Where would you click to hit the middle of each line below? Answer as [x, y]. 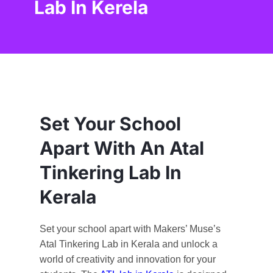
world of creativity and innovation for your [127, 259]
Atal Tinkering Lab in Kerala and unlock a [128, 244]
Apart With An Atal [122, 148]
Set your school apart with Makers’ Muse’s [130, 229]
